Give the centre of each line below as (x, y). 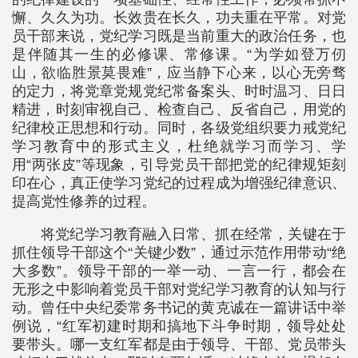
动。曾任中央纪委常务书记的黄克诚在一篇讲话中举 (179, 308)
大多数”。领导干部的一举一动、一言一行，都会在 (179, 271)
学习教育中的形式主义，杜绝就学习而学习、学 (179, 146)
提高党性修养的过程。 (84, 201)
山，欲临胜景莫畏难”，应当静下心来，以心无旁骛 (179, 73)
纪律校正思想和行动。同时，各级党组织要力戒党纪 (179, 128)
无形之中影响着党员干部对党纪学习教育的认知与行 (179, 289)
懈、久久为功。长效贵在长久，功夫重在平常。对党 (179, 18)
